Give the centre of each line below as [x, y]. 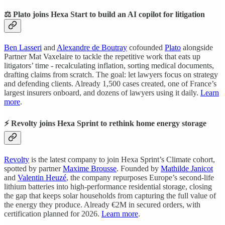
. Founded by [139, 168]
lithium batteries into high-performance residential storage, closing [108, 186]
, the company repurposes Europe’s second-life [140, 177]
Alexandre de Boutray [92, 48]
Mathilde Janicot [187, 168]
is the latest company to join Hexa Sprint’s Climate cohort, [122, 159]
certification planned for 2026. [53, 213]
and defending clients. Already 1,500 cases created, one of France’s [110, 84]
